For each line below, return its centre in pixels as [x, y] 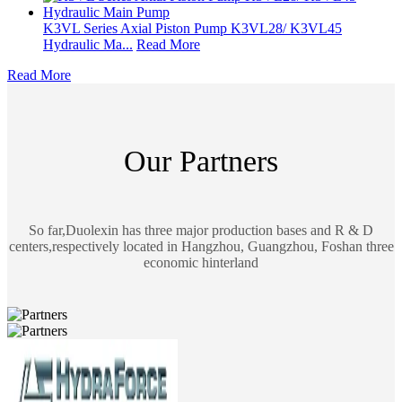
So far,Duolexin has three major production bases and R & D [201, 231]
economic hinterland [201, 263]
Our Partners [201, 161]
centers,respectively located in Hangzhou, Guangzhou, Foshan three [201, 247]
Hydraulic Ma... [88, 45]
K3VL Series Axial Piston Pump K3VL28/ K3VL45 [192, 29]
